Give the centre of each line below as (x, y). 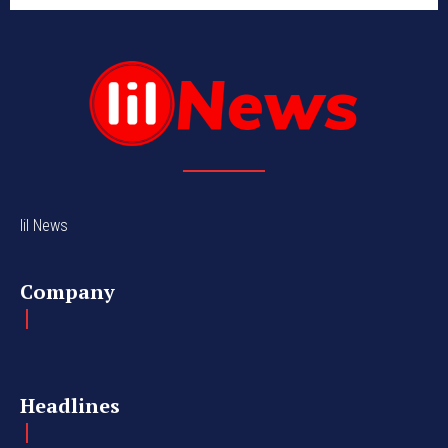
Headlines (70, 405)
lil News (44, 225)
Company (67, 291)
